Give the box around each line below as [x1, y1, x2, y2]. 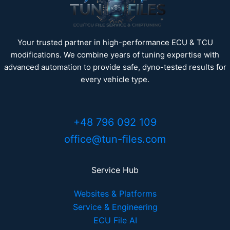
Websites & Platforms [73, 188, 157, 199]
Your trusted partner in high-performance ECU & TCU [17, 37, 213, 47]
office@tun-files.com [64, 132, 166, 145]
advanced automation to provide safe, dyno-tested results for [4, 62, 226, 72]
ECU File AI [93, 215, 137, 225]
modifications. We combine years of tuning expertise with [11, 49, 219, 60]
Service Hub [91, 164, 139, 175]
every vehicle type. [81, 74, 149, 84]
